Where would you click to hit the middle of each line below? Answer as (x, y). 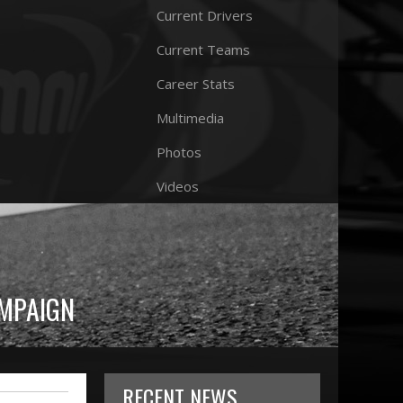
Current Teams (203, 49)
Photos (179, 152)
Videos (178, 186)
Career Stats (196, 84)
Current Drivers (205, 15)
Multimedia (190, 118)
